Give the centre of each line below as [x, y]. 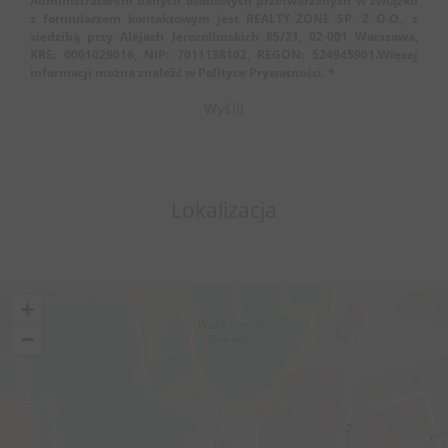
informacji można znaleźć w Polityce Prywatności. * [182, 72]
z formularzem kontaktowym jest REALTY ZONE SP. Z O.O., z [224, 18]
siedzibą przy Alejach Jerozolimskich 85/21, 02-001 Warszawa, [224, 36]
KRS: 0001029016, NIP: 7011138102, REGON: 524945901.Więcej [224, 54]
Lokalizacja [224, 210]
